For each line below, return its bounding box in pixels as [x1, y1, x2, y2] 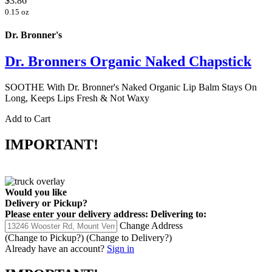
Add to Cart [5, 114, 50, 124]
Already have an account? [5, 243, 104, 254]
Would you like [5, 186, 67, 197]
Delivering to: [151, 208, 206, 219]
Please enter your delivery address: [5, 208, 148, 219]
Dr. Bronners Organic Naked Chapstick [5, 53, 251, 70]
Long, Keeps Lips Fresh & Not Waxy [5, 93, 149, 104]
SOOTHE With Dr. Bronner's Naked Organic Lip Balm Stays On [5, 82, 257, 93]
